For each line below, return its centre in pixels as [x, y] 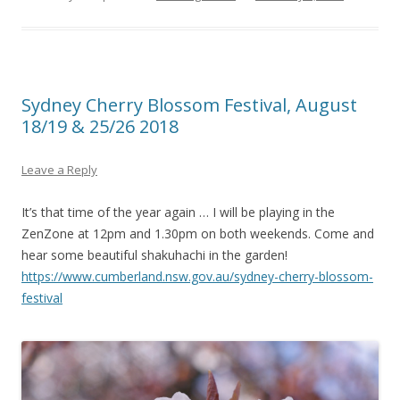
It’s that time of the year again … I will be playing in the [178, 212]
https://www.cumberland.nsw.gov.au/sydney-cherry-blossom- [197, 277]
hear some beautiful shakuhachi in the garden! [154, 255]
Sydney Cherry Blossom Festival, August [189, 105]
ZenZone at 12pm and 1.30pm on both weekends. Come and [198, 234]
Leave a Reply [59, 170]
